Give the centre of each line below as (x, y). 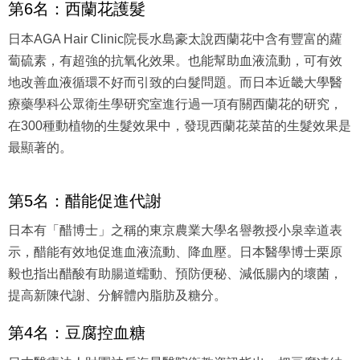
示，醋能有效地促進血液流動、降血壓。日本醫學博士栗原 (175, 236)
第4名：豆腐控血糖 (77, 317)
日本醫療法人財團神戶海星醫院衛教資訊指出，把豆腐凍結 (175, 346)
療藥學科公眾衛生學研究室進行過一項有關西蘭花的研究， (175, 104)
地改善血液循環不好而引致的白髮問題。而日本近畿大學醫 (175, 82)
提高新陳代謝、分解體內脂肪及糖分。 (117, 280)
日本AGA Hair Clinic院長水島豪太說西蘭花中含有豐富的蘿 (175, 39)
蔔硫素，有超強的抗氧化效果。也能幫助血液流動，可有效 (175, 60)
